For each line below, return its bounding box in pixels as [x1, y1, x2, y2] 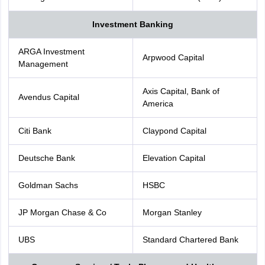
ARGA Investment [18, 47, 85, 56]
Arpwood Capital [142, 53, 204, 62]
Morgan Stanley [142, 208, 202, 217]
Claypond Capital [142, 126, 206, 135]
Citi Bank [18, 126, 51, 135]
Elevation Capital [142, 153, 205, 163]
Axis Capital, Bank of [142, 86, 219, 96]
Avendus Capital [18, 92, 79, 102]
